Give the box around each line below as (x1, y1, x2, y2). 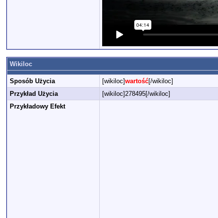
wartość (125, 77, 148, 85)
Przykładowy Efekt (10, 103, 65, 110)
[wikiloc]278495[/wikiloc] (102, 90, 170, 97)
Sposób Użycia (10, 77, 55, 85)
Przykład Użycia (10, 90, 58, 97)
